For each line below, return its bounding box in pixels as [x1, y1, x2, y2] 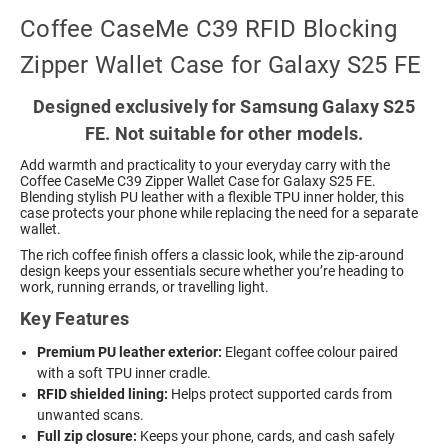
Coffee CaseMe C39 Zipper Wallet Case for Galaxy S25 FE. [20, 172, 376, 189]
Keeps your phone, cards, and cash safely [137, 427, 396, 444]
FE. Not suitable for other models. [84, 122, 364, 144]
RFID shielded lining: [37, 385, 169, 402]
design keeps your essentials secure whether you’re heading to [20, 262, 404, 279]
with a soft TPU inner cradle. [37, 364, 212, 381]
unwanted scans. [37, 406, 145, 423]
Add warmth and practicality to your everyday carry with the [20, 156, 390, 173]
